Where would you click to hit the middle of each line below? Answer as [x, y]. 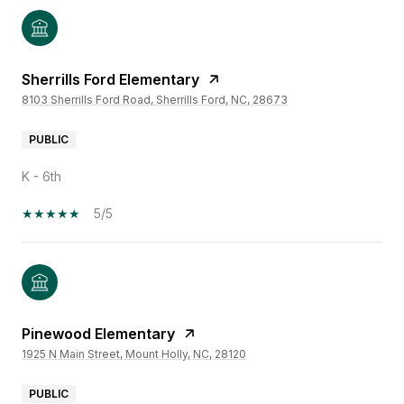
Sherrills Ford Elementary [110, 80]
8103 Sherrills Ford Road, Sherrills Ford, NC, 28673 [155, 100]
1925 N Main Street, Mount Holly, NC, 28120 [134, 354]
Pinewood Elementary [98, 334]
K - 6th [41, 177]
